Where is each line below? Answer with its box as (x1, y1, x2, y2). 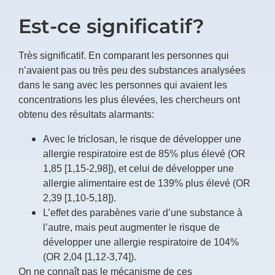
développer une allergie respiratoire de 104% (43, 234, 239, 249)
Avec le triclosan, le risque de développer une (43, 131, 241, 145)
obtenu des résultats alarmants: (18, 107, 154, 121)
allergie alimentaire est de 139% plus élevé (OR (43, 176, 250, 190)
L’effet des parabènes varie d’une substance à (43, 205, 242, 219)
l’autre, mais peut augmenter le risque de (43, 220, 220, 234)
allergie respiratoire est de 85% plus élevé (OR (43, 146, 246, 160)
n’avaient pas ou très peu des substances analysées (18, 63, 246, 77)
